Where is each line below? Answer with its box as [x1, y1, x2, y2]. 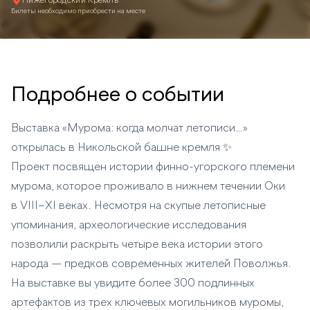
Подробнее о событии [11, 85, 224, 106]
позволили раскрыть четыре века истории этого [11, 239, 263, 250]
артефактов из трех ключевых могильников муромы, [11, 298, 284, 309]
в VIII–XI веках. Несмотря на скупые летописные [11, 201, 266, 212]
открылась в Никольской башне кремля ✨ [11, 143, 232, 154]
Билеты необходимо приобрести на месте [11, 8, 145, 15]
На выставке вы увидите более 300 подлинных [11, 278, 255, 289]
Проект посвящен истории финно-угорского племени [11, 162, 295, 173]
